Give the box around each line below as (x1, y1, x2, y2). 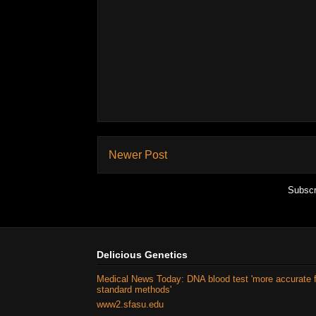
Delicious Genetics (97, 249, 188, 261)
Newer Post (109, 148, 167, 161)
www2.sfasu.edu (97, 299, 164, 310)
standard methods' (97, 284, 171, 295)
